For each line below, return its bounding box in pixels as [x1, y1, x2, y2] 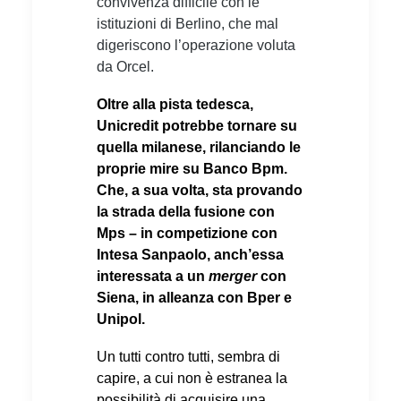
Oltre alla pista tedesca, [97, 96, 253, 112]
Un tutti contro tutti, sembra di [97, 348, 280, 364]
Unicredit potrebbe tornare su [97, 117, 297, 133]
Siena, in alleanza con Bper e [97, 289, 292, 305]
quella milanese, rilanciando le [97, 139, 301, 155]
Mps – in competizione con [97, 225, 277, 241]
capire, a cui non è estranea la [97, 370, 287, 386]
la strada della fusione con [97, 203, 275, 219]
